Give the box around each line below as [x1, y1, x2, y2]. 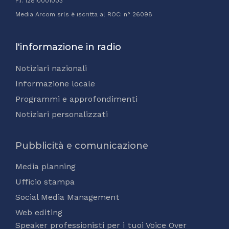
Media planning [15, 161, 76, 171]
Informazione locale [15, 78, 95, 88]
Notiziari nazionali [15, 63, 87, 73]
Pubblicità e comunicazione [15, 140, 148, 151]
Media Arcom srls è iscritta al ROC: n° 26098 [15, 10, 152, 18]
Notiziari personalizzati [15, 109, 108, 119]
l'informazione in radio [15, 41, 121, 53]
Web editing [15, 207, 62, 217]
